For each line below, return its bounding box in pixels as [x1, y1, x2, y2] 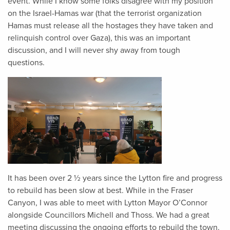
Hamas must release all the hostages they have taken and [8, 21, 213, 31]
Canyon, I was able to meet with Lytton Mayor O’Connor [8, 197, 207, 208]
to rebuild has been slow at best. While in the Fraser [8, 185, 193, 196]
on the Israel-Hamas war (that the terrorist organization [8, 8, 202, 18]
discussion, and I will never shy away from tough [8, 45, 180, 55]
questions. [8, 57, 47, 68]
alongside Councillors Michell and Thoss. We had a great [8, 209, 209, 220]
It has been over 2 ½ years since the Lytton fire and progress [8, 172, 222, 183]
